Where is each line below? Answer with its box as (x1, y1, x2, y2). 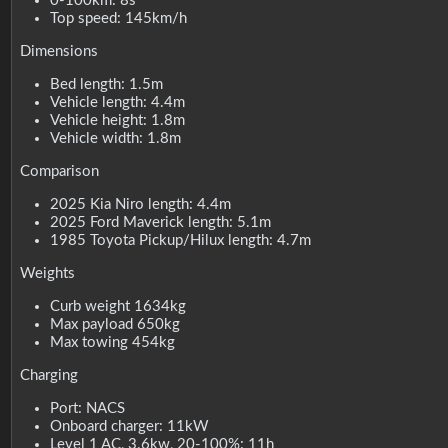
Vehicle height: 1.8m (49, 112, 185, 128)
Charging (19, 367, 78, 383)
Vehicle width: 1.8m (49, 130, 181, 146)
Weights (19, 265, 75, 281)
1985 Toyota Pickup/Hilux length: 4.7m (49, 232, 311, 248)
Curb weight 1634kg (49, 298, 186, 314)
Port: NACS (49, 400, 125, 416)
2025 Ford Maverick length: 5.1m (49, 214, 271, 230)
